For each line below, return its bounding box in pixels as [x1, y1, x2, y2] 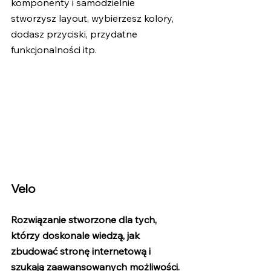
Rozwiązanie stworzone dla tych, [11, 214, 159, 226]
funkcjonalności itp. [11, 44, 97, 56]
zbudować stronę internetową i [11, 245, 153, 258]
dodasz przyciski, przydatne [11, 28, 140, 41]
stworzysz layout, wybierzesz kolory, [11, 12, 176, 25]
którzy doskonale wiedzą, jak [11, 229, 142, 242]
